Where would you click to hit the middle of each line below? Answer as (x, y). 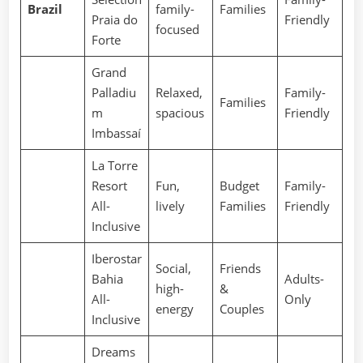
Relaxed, (179, 92)
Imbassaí (116, 132)
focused (177, 29)
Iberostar (116, 258)
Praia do (114, 19)
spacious (179, 112)
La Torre (114, 165)
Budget (239, 185)
